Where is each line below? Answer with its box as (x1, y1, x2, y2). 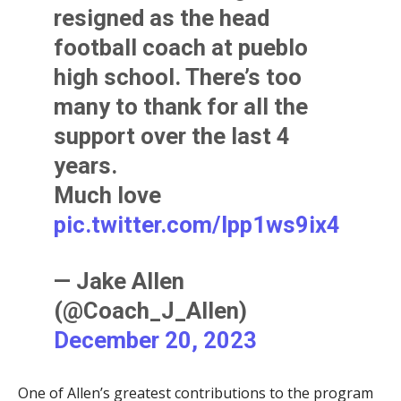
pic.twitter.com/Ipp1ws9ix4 (54, 211, 341, 239)
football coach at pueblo (54, 34, 309, 62)
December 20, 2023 (54, 327, 258, 354)
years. (54, 152, 118, 180)
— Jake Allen (54, 268, 185, 295)
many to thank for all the (54, 93, 309, 121)
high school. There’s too (54, 64, 303, 91)
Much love (54, 182, 162, 209)
